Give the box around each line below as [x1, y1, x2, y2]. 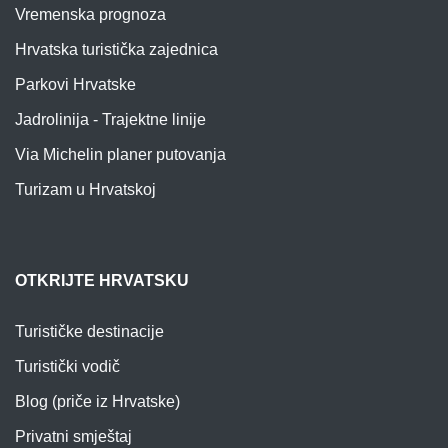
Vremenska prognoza [15, 5, 166, 23]
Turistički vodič [15, 357, 120, 375]
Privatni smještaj [15, 427, 132, 445]
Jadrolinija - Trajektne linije [15, 110, 206, 128]
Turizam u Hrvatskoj [15, 180, 156, 198]
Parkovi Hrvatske [15, 75, 136, 93]
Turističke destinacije [15, 322, 164, 340]
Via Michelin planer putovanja [15, 145, 226, 163]
